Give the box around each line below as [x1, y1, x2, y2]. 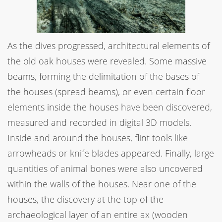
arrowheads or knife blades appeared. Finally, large [7, 147, 214, 159]
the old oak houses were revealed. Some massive [7, 55, 207, 67]
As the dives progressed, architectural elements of [7, 39, 210, 52]
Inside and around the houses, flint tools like [7, 131, 188, 144]
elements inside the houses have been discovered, [7, 101, 212, 113]
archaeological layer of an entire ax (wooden [7, 208, 188, 221]
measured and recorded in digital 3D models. [7, 116, 191, 128]
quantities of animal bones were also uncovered [7, 162, 203, 174]
